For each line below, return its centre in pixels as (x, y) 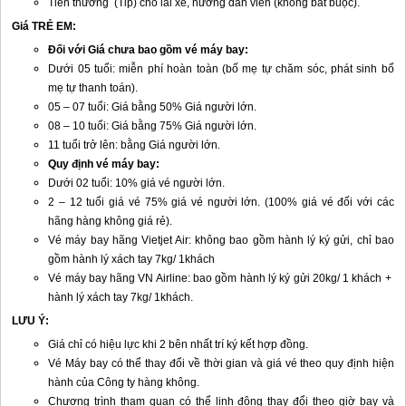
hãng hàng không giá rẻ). (111, 221)
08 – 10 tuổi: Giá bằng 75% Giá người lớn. (153, 126)
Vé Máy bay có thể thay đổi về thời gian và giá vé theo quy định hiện (221, 363)
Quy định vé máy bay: (104, 164)
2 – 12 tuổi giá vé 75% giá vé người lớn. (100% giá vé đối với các (221, 202)
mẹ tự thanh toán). (93, 88)
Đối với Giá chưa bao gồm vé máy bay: (149, 50)
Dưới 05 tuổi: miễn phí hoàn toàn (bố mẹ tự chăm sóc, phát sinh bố (221, 69)
